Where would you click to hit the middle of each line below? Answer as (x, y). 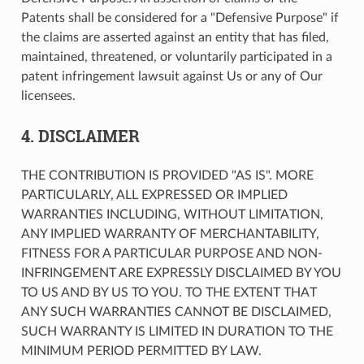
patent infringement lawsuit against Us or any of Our (171, 76)
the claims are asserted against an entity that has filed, (175, 37)
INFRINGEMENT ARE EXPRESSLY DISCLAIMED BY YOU (181, 273)
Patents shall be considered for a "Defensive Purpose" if (180, 17)
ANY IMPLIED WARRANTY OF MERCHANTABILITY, (170, 234)
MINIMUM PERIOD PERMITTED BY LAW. (141, 351)
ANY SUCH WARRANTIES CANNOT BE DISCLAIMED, (176, 312)
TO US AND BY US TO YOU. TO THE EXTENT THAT (169, 292)
